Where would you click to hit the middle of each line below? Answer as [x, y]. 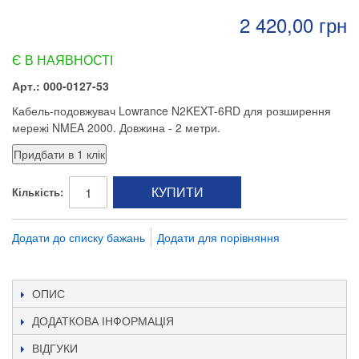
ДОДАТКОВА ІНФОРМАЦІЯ [103, 321]
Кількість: [38, 192]
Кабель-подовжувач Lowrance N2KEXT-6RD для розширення [171, 111]
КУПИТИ [177, 192]
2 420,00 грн [293, 24]
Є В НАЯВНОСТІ [63, 60]
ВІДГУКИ [55, 348]
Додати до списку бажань [79, 237]
